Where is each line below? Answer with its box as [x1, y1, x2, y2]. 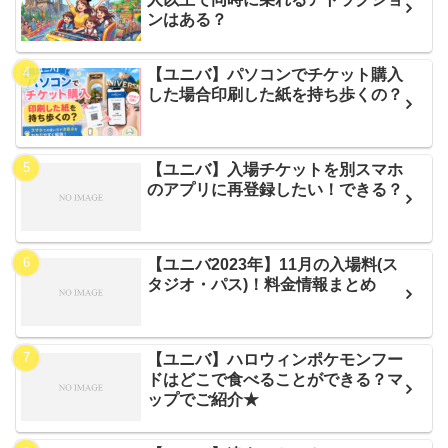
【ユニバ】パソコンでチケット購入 [147, 66, 404, 84]
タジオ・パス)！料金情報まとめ [147, 276, 377, 294]
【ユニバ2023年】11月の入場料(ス [147, 256, 399, 274]
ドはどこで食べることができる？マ [147, 371, 404, 389]
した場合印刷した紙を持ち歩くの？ [147, 86, 404, 104]
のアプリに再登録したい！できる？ [147, 181, 404, 199]
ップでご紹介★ [147, 391, 260, 409]
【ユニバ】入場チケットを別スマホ [147, 161, 404, 179]
